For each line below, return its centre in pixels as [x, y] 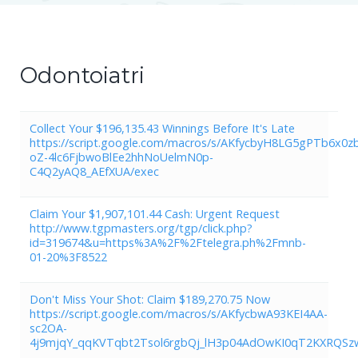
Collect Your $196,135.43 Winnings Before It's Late [162, 128]
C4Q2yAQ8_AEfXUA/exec [94, 171]
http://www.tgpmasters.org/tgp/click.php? [141, 228]
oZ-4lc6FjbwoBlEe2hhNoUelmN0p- [121, 157]
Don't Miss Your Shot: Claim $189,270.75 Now [150, 299]
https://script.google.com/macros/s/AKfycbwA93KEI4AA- [179, 313]
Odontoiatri [82, 75]
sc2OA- [48, 328]
